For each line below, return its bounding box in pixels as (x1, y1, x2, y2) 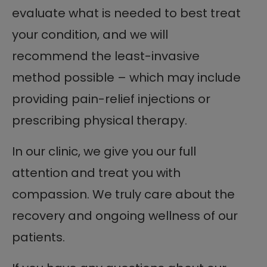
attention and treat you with (12, 164, 181, 181)
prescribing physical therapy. (12, 111, 187, 129)
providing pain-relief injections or (12, 90, 210, 107)
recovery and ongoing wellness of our (12, 207, 238, 224)
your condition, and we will (12, 26, 168, 43)
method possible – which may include (12, 69, 241, 86)
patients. (12, 228, 65, 246)
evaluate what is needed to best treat (12, 4, 241, 21)
